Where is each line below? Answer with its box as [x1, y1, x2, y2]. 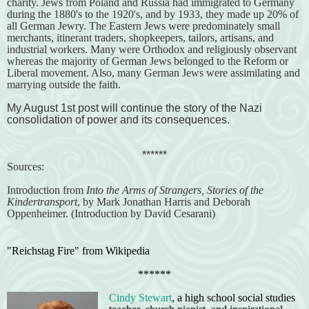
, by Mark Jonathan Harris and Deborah [77, 196, 250, 208]
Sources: [7, 161, 47, 173]
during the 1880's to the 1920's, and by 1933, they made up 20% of [7, 8, 299, 21]
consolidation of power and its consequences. [7, 114, 230, 126]
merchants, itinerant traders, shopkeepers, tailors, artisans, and [7, 32, 274, 44]
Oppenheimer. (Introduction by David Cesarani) [7, 208, 215, 220]
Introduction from [7, 184, 86, 197]
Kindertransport [7, 196, 77, 208]
